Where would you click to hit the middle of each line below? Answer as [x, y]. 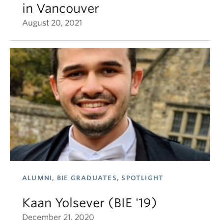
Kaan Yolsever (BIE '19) [90, 203]
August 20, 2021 [52, 23]
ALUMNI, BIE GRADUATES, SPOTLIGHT [93, 178]
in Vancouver [61, 8]
